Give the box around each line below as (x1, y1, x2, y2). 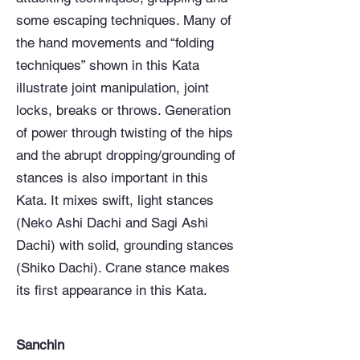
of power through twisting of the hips (16, 125, 233, 141)
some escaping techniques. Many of (16, 12, 231, 28)
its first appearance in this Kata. (16, 282, 207, 298)
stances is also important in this (16, 170, 208, 186)
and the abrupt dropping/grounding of (16, 147, 235, 163)
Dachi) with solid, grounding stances (16, 237, 234, 253)
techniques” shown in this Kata (16, 57, 199, 73)
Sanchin (16, 337, 64, 353)
